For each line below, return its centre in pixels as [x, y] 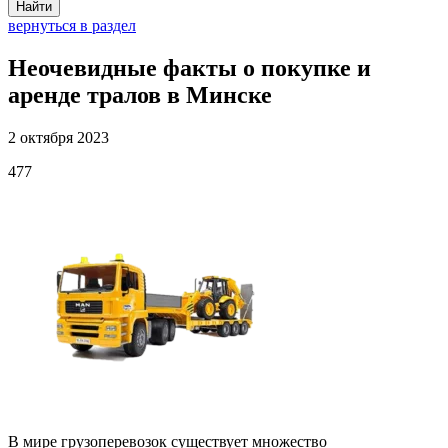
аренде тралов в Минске [140, 94]
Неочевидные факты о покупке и [189, 67]
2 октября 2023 [58, 137]
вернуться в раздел [72, 25]
